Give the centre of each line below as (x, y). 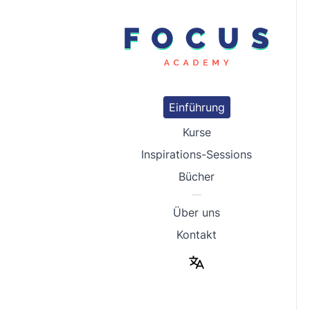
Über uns (197, 213)
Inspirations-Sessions (197, 155)
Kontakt (197, 235)
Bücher (197, 177)
